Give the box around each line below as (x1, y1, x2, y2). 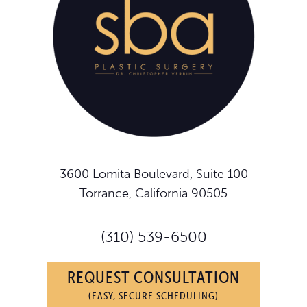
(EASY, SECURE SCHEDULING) (88, 289, 219, 303)
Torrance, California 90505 (79, 186, 228, 201)
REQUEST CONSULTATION (67, 267, 240, 288)
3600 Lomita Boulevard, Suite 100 (59, 167, 248, 182)
